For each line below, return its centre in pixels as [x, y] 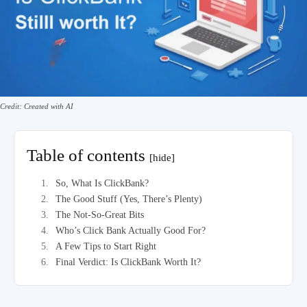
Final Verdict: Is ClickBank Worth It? [128, 262]
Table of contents [88, 155]
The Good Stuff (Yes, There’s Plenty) [129, 199]
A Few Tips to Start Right [106, 246]
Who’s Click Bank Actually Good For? [131, 230]
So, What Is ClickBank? [102, 183]
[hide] [162, 157]
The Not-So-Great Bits [100, 214]
